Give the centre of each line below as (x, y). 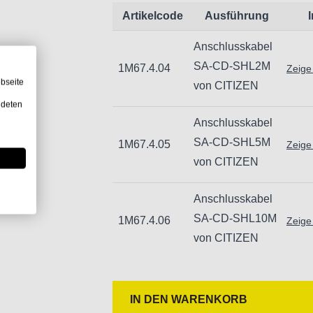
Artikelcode (153, 16)
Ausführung (237, 16)
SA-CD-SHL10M (235, 219)
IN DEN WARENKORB (188, 300)
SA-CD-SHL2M (232, 66)
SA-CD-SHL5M (232, 143)
